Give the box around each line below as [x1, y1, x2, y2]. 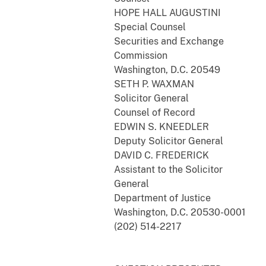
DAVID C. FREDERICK [114, 149, 209, 161]
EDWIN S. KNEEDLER [114, 121, 209, 132]
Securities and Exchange [114, 35, 224, 47]
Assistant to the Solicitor [114, 163, 223, 175]
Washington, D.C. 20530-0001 [114, 206, 246, 218]
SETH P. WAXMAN [114, 78, 194, 90]
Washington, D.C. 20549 [114, 64, 220, 75]
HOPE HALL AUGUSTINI [114, 7, 221, 18]
